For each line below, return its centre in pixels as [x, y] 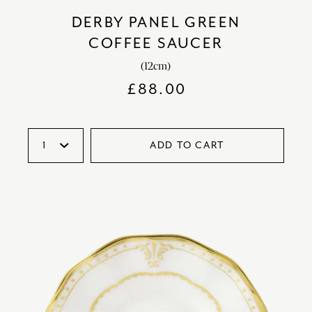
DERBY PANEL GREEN [156, 22]
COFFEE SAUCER [156, 43]
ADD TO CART [187, 145]
